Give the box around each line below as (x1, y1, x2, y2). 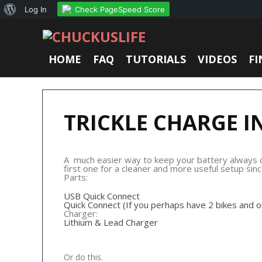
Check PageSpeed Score (75, 4, 165, 14)
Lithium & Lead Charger (63, 216, 158, 228)
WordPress (16, 23, 55, 32)
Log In (25, 5, 47, 14)
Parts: (63, 171, 88, 183)
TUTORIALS (126, 52, 186, 66)
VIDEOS (198, 52, 237, 66)
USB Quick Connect (63, 189, 140, 202)
